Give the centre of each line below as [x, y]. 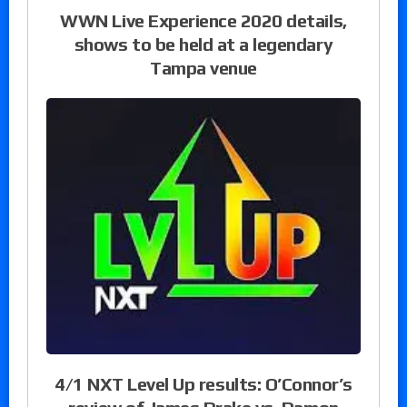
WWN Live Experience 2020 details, [203, 21]
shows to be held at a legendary [203, 45]
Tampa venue [203, 68]
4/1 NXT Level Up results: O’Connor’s [203, 383]
